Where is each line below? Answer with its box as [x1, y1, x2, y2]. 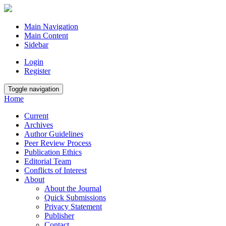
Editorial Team [24, 157, 71, 165]
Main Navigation [24, 22, 78, 31]
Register [24, 67, 50, 75]
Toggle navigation [8, 85, 59, 93]
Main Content [24, 31, 68, 40]
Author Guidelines [24, 130, 83, 138]
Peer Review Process [24, 139, 91, 147]
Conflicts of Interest [24, 166, 87, 175]
